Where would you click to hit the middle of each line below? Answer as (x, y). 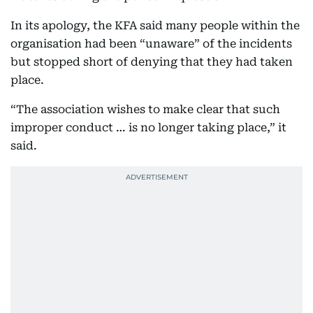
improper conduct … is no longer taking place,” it (148, 128)
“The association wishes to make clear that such (145, 109)
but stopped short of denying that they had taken (152, 62)
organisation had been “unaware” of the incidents (151, 44)
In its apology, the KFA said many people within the (155, 26)
